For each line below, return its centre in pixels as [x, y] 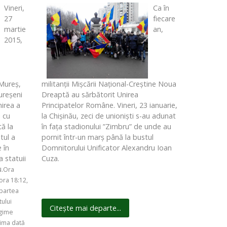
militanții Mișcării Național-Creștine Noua [109, 84]
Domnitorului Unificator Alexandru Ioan [106, 148]
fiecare [164, 19]
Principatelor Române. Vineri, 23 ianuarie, [109, 105]
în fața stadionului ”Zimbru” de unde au [106, 127]
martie [15, 29]
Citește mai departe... [85, 208]
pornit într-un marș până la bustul [97, 137]
